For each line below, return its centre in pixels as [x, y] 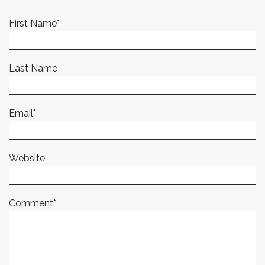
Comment [31, 203]
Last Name [33, 68]
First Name [33, 23]
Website [27, 158]
